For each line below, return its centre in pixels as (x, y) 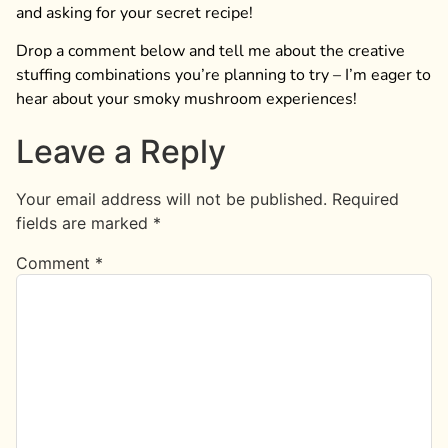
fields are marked (84, 223)
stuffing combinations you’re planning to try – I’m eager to (223, 75)
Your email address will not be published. (171, 199)
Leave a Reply (121, 152)
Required (365, 199)
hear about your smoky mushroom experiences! (186, 99)
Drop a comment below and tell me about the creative (210, 51)
